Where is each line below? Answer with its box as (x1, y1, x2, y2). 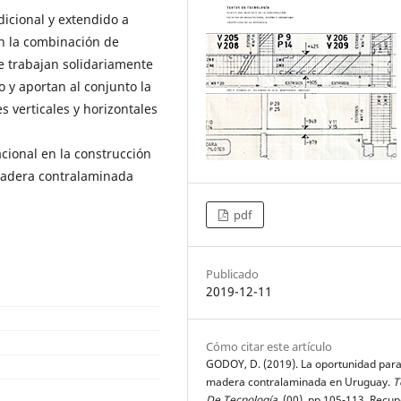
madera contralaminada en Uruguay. (205, 374, 393, 389)
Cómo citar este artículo (205, 338, 332, 354)
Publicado (205, 266, 259, 282)
